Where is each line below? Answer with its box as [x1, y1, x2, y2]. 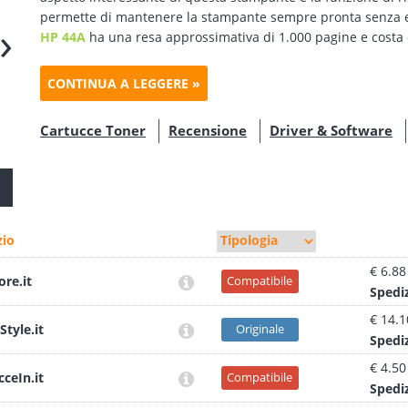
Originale [235, 321, 284, 337]
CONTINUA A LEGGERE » [47, 75, 200, 92]
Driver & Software [270, 121, 393, 139]
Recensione [168, 121, 247, 139]
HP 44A [40, 28, 86, 46]
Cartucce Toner [40, 121, 146, 139]
